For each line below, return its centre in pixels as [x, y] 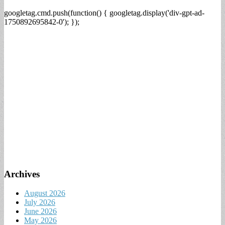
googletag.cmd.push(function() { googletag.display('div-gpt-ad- [104, 13]
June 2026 [40, 211]
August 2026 [45, 193]
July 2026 [40, 202]
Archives [22, 174]
